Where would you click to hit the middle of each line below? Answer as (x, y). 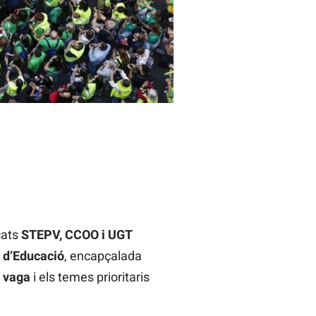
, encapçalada (103, 255)
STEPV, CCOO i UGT (77, 234)
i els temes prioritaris (90, 276)
